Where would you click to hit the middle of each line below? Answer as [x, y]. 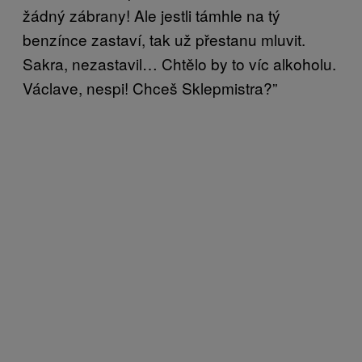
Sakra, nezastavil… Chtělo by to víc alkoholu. [179, 63]
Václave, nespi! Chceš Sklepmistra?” [150, 87]
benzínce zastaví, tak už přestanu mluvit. [164, 39]
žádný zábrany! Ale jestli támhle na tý [152, 15]
